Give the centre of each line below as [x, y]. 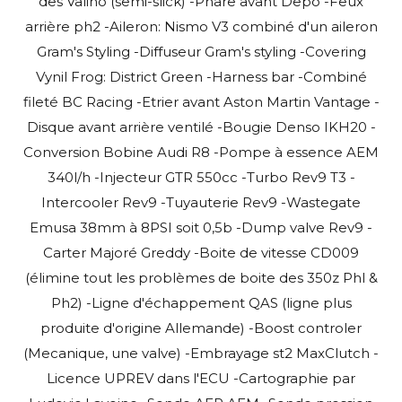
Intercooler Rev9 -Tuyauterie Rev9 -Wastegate [201, 202]
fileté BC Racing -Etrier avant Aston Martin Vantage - [201, 101]
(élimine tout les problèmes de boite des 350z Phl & [201, 277]
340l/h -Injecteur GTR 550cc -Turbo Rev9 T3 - [201, 177]
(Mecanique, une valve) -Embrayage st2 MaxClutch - [201, 353]
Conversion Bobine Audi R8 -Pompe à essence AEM [201, 152]
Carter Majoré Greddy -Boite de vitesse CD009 [201, 252]
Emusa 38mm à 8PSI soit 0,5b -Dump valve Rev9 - [201, 227]
